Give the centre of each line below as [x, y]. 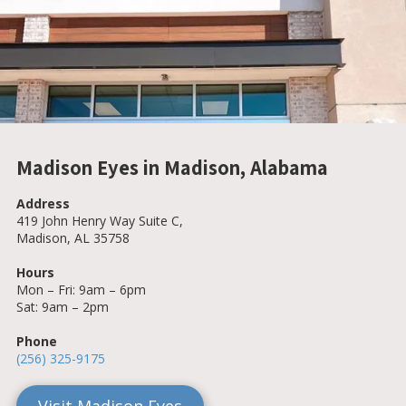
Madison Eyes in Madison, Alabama [172, 167]
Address [43, 203]
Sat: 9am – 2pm [63, 306]
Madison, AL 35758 [73, 237]
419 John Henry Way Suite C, [100, 220]
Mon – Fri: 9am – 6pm [81, 289]
